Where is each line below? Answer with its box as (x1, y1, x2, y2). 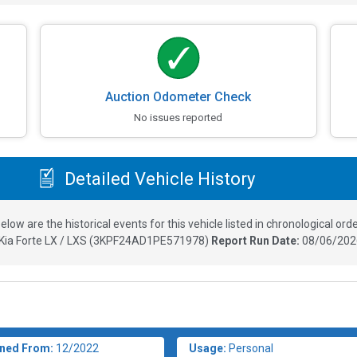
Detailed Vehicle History (60, 168, 255, 189)
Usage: (189, 342, 227, 355)
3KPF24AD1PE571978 (93, 234, 205, 248)
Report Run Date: (211, 234, 302, 248)
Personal (229, 342, 274, 355)
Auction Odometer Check (105, 89, 252, 105)
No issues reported (134, 112, 223, 124)
